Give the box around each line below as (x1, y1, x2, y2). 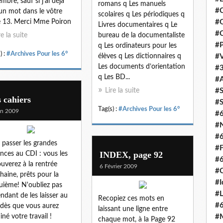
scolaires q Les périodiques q (98, 10, 185, 18)
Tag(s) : (98, 106, 118, 112)
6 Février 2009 (100, 163, 137, 169)
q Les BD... (98, 73, 130, 81)
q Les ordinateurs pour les (98, 42, 177, 49)
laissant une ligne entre (98, 205, 168, 213)
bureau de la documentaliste (98, 31, 185, 39)
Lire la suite (105, 87, 139, 94)
